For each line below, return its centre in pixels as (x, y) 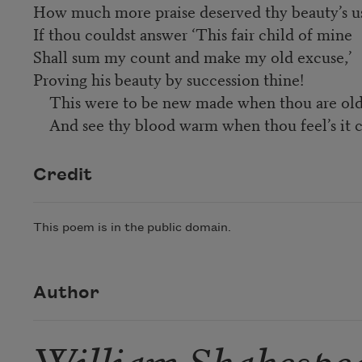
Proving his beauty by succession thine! (168, 78)
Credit (62, 175)
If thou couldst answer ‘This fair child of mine (192, 33)
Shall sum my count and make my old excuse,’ (192, 56)
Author (66, 293)
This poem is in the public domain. (132, 228)
